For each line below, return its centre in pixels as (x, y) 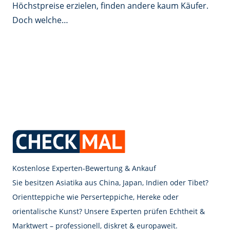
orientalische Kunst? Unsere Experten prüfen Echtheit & (109, 212)
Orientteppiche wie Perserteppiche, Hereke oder (95, 197)
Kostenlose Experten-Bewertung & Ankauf (84, 168)
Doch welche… (40, 20)
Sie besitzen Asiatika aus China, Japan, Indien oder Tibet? (110, 183)
